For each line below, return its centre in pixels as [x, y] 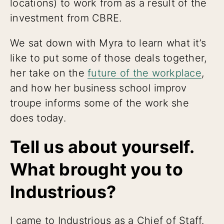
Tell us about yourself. [102, 146]
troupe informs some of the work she [99, 103]
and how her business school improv [98, 88]
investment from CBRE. [66, 18]
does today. [38, 118]
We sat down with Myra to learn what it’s [108, 43]
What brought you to [96, 169]
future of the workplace [144, 73]
